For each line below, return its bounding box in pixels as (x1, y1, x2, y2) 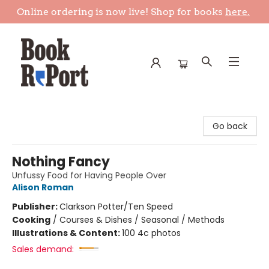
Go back (213, 120, 247, 132)
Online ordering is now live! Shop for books (17, 6, 225, 17)
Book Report (9, 107, 59, 119)
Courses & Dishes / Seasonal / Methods (59, 214, 225, 226)
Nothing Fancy (12, 153, 110, 171)
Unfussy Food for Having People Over (12, 169, 166, 181)
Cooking (12, 214, 50, 226)
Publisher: (12, 201, 59, 213)
